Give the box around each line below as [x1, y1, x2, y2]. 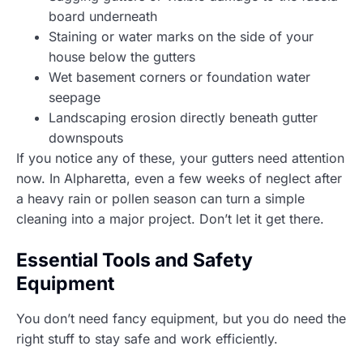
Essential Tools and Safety [16, 248, 253, 271]
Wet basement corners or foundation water [49, 68, 310, 85]
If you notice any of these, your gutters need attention [16, 149, 344, 166]
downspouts [49, 129, 123, 146]
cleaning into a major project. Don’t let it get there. [16, 210, 324, 227]
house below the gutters [49, 48, 195, 65]
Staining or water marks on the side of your [49, 28, 314, 45]
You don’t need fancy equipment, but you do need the [16, 310, 346, 327]
